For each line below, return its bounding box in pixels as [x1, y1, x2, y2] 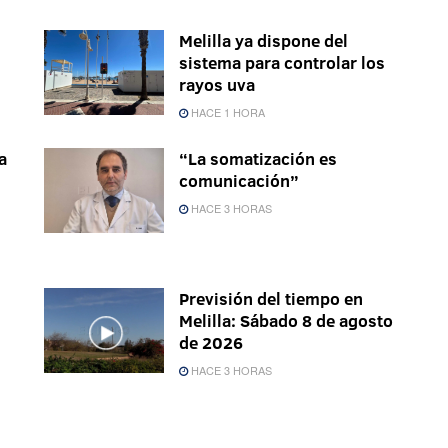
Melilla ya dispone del [179, 28, 348, 52]
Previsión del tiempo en [179, 286, 363, 310]
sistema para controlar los [179, 50, 385, 74]
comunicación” [179, 168, 299, 192]
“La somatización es [179, 146, 337, 170]
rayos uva [179, 72, 255, 96]
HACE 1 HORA [188, 103, 265, 120]
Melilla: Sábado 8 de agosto [179, 308, 393, 332]
